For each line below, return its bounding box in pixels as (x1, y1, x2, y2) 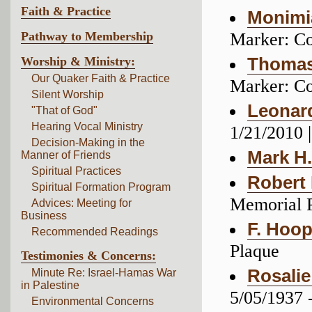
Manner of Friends (21, 149, 111, 161)
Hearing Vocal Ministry (31, 120, 143, 132)
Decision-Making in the (31, 136, 145, 148)
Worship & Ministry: (21, 54, 135, 68)
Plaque (230, 241, 279, 261)
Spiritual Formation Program (31, 181, 171, 193)
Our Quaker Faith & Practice (31, 72, 170, 84)
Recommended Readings (31, 226, 158, 237)
